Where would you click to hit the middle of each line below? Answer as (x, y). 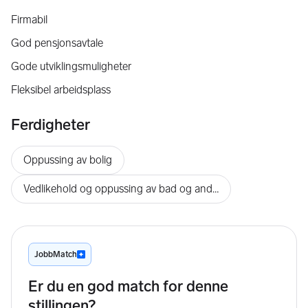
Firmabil (29, 20)
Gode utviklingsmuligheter (71, 66)
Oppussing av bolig (68, 160)
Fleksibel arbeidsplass (61, 90)
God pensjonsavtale (57, 43)
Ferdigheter (51, 125)
